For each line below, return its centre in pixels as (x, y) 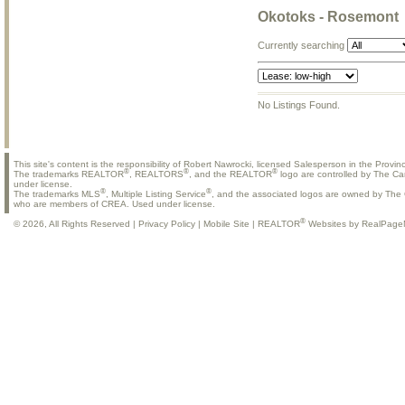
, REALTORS (156, 174)
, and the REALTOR (231, 174)
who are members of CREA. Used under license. (114, 204)
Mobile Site (226, 224)
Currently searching (302, 45)
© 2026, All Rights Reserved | (76, 224)
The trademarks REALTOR (69, 174)
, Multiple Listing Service (156, 194)
